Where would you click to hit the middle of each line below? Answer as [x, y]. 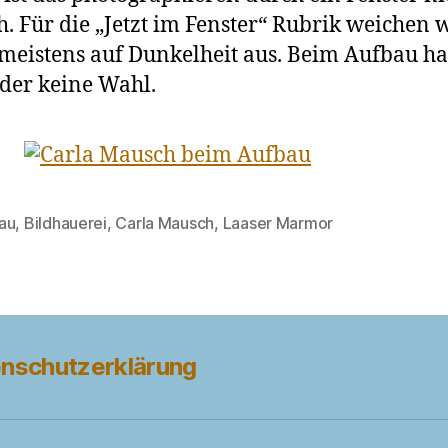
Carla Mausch [165, 223]
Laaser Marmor [278, 223]
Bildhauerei [65, 223]
